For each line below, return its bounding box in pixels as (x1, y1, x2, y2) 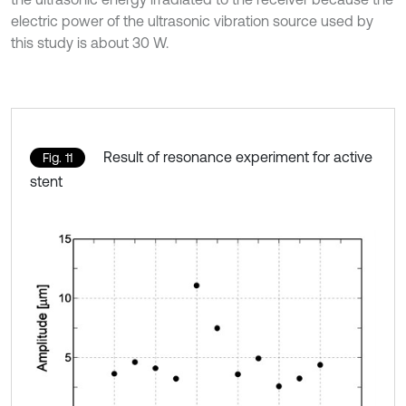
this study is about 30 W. (11, 34, 169, 52)
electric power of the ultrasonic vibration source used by (11, 13, 373, 30)
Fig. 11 (43, 150, 72, 166)
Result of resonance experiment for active (103, 149, 372, 166)
